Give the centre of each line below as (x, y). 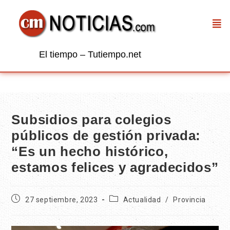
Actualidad (142, 200)
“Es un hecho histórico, (90, 152)
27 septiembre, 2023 (62, 200)
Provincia (189, 200)
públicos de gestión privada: (106, 136)
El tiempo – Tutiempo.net (90, 55)
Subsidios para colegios (91, 120)
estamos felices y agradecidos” (115, 168)
